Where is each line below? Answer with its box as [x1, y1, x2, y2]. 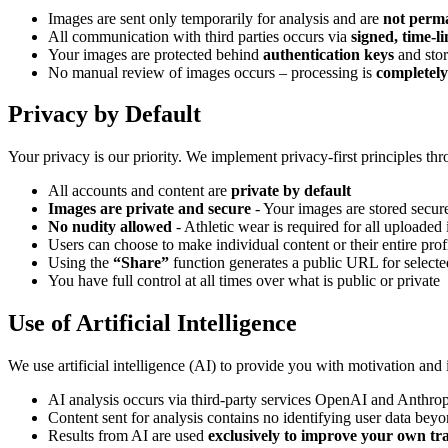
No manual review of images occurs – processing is [48, 63, 372, 81]
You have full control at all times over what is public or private [48, 272, 440, 290]
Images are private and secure [48, 200, 251, 218]
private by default [231, 182, 351, 200]
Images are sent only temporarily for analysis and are [48, 9, 379, 27]
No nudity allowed [48, 218, 172, 236]
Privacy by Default [8, 101, 201, 128]
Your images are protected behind [48, 45, 259, 63]
